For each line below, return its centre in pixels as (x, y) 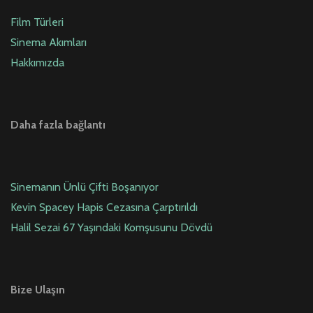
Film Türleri (37, 22)
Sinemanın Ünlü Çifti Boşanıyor (85, 187)
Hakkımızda (37, 63)
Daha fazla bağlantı (58, 125)
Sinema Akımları (49, 43)
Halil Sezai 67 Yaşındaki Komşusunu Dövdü (111, 228)
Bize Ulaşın (38, 290)
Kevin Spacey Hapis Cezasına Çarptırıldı (104, 208)
